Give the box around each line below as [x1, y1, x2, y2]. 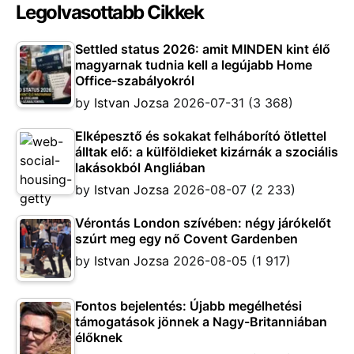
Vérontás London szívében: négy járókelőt [75, 214, 331, 231]
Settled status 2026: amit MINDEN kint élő [75, 40, 330, 57]
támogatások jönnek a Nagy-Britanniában [75, 313, 327, 330]
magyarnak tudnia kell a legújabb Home [75, 56, 312, 73]
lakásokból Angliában [75, 159, 205, 175]
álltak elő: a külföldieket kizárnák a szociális [75, 143, 338, 160]
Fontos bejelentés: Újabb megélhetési [75, 297, 302, 314]
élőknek [75, 329, 122, 345]
